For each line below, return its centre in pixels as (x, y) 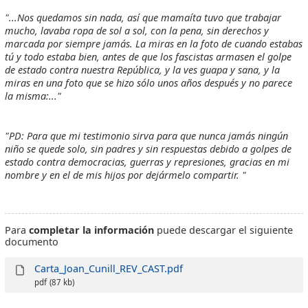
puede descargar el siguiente (224, 230)
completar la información (92, 230)
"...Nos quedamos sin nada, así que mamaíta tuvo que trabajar (143, 17)
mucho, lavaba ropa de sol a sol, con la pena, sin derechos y (137, 30)
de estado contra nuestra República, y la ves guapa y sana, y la (143, 69)
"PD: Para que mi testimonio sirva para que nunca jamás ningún (147, 136)
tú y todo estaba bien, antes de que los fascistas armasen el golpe (148, 56)
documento (32, 241)
